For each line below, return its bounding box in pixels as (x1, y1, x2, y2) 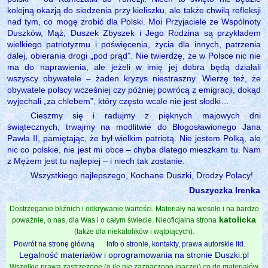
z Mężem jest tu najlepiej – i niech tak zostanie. (7, 156, 185, 166)
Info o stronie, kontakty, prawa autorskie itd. (106, 239, 245, 248)
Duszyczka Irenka (189, 185, 260, 195)
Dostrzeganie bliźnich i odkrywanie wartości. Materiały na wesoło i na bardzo (9, 204, 259, 213)
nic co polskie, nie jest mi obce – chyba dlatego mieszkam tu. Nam (7, 144, 261, 154)
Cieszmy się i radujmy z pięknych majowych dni (30, 110, 261, 120)
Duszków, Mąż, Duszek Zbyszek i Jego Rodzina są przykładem (7, 28, 261, 38)
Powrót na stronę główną (14, 239, 95, 248)
